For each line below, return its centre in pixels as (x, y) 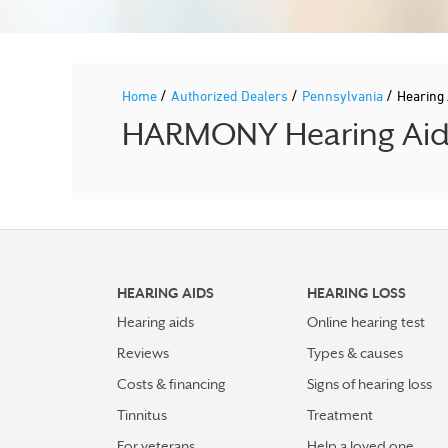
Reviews (143, 353)
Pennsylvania (344, 95)
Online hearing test (366, 322)
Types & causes (355, 353)
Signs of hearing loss (369, 384)
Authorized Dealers (231, 95)
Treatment (340, 415)
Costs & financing (171, 384)
